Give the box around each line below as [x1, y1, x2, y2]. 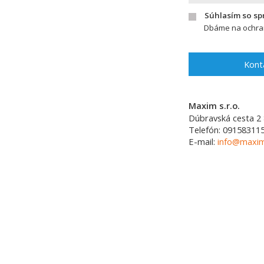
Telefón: [189, 124, 223, 136]
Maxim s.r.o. [189, 100, 240, 111]
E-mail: [189, 136, 217, 147]
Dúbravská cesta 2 [189, 112, 261, 124]
